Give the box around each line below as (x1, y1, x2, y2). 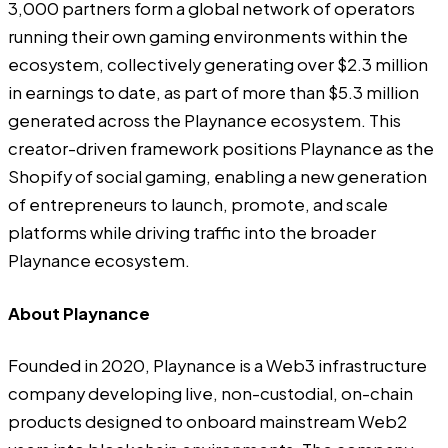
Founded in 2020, (8, 355, 153, 377)
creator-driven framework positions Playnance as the (8, 138, 434, 160)
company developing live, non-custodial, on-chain (8, 383, 413, 405)
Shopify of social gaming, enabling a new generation (8, 166, 427, 188)
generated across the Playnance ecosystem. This (8, 110, 401, 132)
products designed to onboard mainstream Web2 (8, 411, 407, 433)
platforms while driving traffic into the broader (8, 222, 376, 244)
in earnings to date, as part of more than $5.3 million (8, 82, 419, 104)
